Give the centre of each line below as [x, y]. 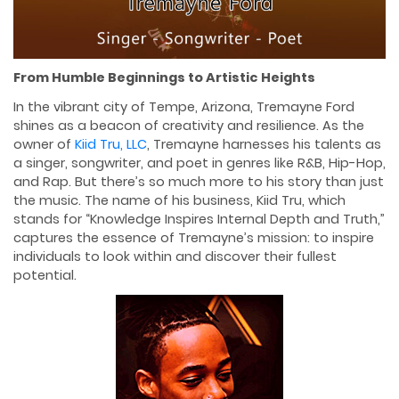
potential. [45, 275]
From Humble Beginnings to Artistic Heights [164, 78]
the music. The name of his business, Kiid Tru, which [179, 200]
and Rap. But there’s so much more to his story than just [199, 181]
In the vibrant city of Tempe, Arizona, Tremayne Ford [184, 106]
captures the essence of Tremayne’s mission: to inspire [194, 237]
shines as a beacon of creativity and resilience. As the [189, 125]
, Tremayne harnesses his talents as [264, 144]
